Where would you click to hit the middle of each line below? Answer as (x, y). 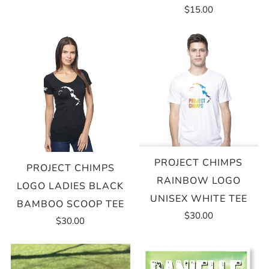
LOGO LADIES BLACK (71, 186)
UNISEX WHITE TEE (198, 198)
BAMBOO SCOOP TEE (70, 204)
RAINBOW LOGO (198, 180)
